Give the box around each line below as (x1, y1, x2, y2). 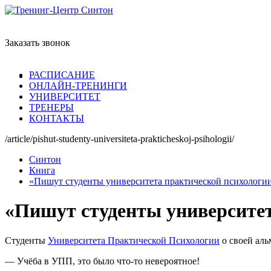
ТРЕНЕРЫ (29, 102, 74, 113)
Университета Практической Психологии (48, 235, 220, 246)
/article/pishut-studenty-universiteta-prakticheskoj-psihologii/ (5, 134, 234, 144)
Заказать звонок (5, 38, 70, 48)
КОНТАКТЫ (29, 113, 84, 123)
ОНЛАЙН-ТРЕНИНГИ (29, 80, 127, 91)
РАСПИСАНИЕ (29, 70, 95, 80)
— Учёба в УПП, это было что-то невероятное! (5, 255, 200, 266)
